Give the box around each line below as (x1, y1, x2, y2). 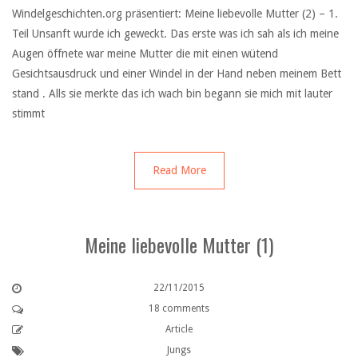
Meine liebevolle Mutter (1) (85, 229, 273, 259)
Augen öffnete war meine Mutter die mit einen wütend (12, 46, 278, 60)
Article (165, 323, 193, 335)
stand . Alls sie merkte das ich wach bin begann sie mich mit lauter (12, 86, 332, 100)
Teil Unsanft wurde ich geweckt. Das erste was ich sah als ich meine (12, 26, 339, 40)
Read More (152, 163, 206, 177)
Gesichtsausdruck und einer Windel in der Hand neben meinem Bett (12, 66, 341, 80)
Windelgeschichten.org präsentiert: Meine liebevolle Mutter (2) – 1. (12, 6, 338, 20)
